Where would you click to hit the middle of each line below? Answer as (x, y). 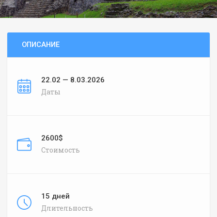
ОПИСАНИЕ (41, 44)
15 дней (55, 196)
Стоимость (61, 150)
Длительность (67, 208)
